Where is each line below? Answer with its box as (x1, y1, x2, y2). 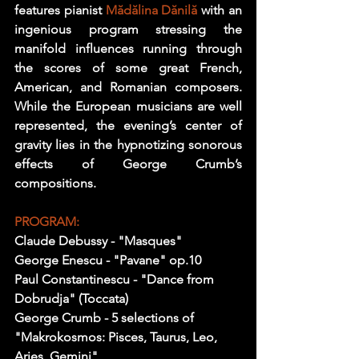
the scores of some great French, (14, 60, 242, 76)
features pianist (14, 2, 106, 18)
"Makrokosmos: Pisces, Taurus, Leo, (14, 329, 220, 345)
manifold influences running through (14, 41, 242, 57)
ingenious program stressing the (14, 22, 242, 38)
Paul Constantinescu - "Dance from (14, 272, 217, 288)
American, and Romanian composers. (14, 79, 242, 95)
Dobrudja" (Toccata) (14, 291, 131, 307)
